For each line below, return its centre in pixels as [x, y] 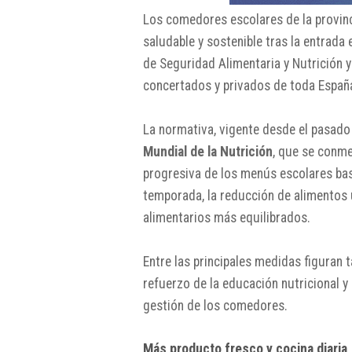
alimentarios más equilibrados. [227, 217]
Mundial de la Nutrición [208, 151]
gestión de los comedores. [215, 305]
